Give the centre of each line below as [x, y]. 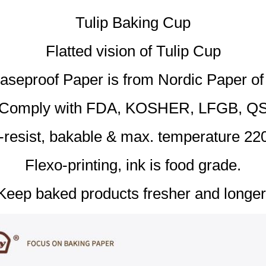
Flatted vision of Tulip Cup [133, 51]
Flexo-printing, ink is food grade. [133, 165]
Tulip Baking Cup [133, 23]
